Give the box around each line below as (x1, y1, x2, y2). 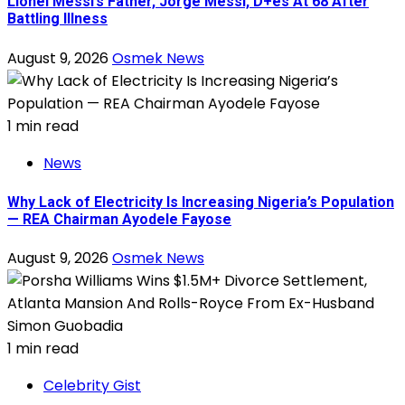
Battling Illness (7, 10, 108, 28)
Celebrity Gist (43, 375, 141, 397)
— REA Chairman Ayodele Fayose (7, 210, 231, 228)
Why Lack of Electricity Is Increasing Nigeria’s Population (7, 193, 394, 211)
